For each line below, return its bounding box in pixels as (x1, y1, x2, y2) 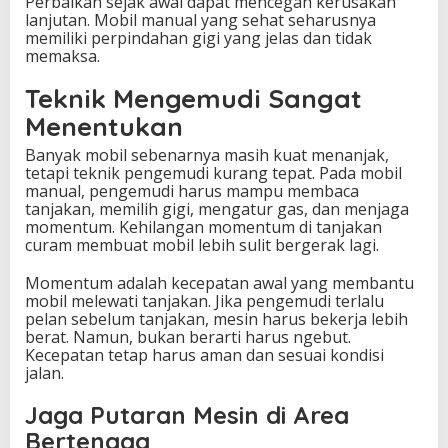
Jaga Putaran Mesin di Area (25, 400, 349, 431)
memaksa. (25, 45, 100, 68)
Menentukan (25, 110, 183, 144)
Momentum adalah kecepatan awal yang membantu (25, 272, 414, 295)
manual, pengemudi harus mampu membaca (25, 180, 359, 203)
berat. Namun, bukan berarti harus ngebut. (25, 326, 351, 349)
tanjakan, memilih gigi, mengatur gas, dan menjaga (25, 198, 409, 221)
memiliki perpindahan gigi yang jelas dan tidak (25, 27, 372, 50)
